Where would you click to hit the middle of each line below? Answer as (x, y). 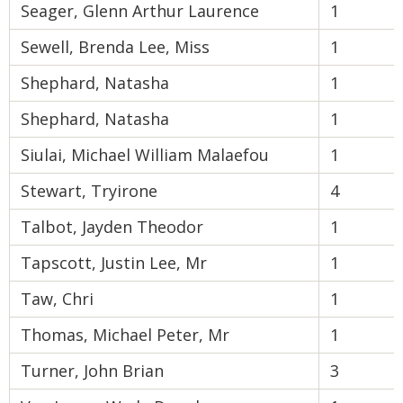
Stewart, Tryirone (89, 191)
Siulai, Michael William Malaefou (145, 155)
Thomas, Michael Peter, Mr (125, 335)
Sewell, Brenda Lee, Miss (115, 47)
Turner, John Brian (92, 371)
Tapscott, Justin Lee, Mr (114, 263)
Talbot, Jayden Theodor (112, 227)
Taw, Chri (57, 299)
